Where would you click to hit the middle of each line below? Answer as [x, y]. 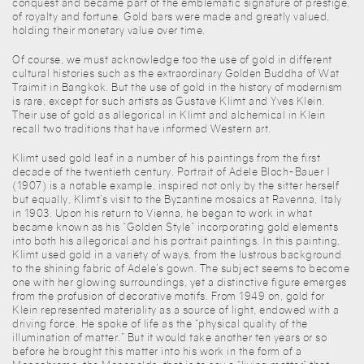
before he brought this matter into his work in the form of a [157, 351]
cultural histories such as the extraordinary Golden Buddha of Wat [176, 73]
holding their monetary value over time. [109, 30]
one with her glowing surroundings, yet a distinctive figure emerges [180, 282]
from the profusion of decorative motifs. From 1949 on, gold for [169, 296]
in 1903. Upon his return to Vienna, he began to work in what [162, 213]
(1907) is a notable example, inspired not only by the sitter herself [175, 185]
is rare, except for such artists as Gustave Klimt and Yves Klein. [169, 101]
